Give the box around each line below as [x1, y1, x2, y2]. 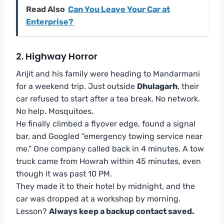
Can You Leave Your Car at [68, 4, 170, 14]
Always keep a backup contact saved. [49, 206, 194, 216]
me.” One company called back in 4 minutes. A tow [16, 143, 204, 153]
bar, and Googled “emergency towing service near [16, 131, 202, 141]
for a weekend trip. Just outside [16, 81, 137, 91]
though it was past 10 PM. [16, 168, 112, 178]
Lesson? [16, 206, 49, 216]
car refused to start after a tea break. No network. [16, 93, 200, 103]
